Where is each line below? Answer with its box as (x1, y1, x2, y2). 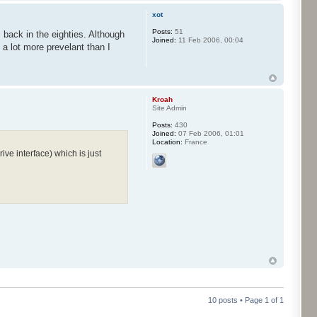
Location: (151, 138, 183, 146)
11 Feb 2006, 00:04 (175, 36, 243, 45)
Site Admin (151, 104, 187, 113)
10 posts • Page (208, 296, 265, 305)
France (182, 138, 207, 146)
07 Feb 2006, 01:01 (175, 129, 244, 138)
